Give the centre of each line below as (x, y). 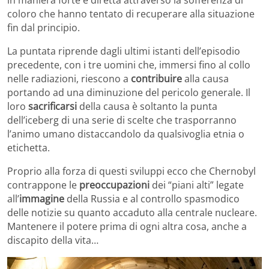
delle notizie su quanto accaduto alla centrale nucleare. (132, 213)
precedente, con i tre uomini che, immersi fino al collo (129, 65)
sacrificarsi (53, 106)
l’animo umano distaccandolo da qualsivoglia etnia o (126, 134)
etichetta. (29, 148)
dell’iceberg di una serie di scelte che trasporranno (122, 120)
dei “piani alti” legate (197, 185)
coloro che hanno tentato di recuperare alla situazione (131, 14)
